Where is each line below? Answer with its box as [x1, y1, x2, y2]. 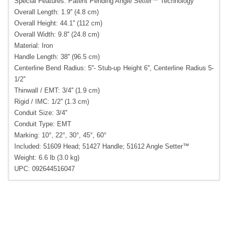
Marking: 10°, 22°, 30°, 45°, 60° [14, 131, 106, 139]
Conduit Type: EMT [14, 120, 71, 128]
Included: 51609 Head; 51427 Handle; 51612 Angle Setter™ [14, 142, 189, 151]
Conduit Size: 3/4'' [14, 109, 67, 117]
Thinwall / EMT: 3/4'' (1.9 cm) [14, 87, 100, 95]
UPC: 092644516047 [14, 165, 75, 173]
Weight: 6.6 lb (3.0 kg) [14, 154, 79, 162]
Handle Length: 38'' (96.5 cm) [14, 53, 100, 61]
